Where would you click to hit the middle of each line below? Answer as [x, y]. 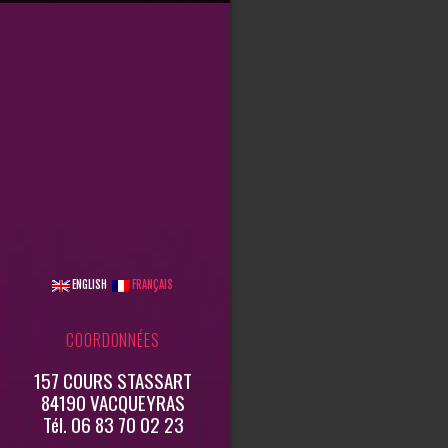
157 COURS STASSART [113, 379]
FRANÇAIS [151, 284]
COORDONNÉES [113, 339]
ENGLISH [88, 284]
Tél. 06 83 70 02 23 [113, 423]
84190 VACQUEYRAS [113, 401]
